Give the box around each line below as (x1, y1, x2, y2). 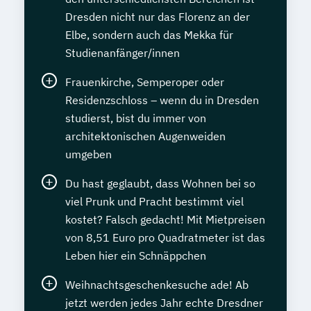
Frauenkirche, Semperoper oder (65, 75, 224, 89)
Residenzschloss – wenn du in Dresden (65, 93, 259, 107)
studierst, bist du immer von (65, 111, 206, 125)
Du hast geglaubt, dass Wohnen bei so (65, 176, 255, 190)
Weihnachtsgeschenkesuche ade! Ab (65, 278, 249, 292)
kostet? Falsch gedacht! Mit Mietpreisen (65, 212, 265, 226)
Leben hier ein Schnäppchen (65, 249, 206, 262)
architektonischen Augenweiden (65, 129, 226, 143)
